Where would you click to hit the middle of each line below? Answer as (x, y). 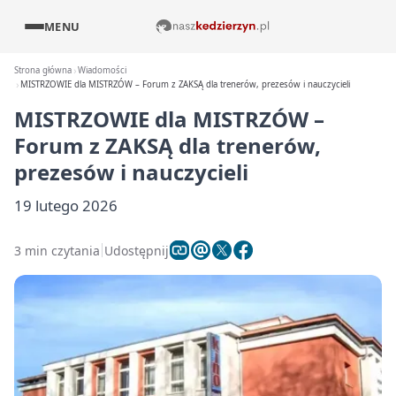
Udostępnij (137, 250)
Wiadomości (103, 70)
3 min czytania (57, 250)
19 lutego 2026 (66, 206)
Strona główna (43, 70)
